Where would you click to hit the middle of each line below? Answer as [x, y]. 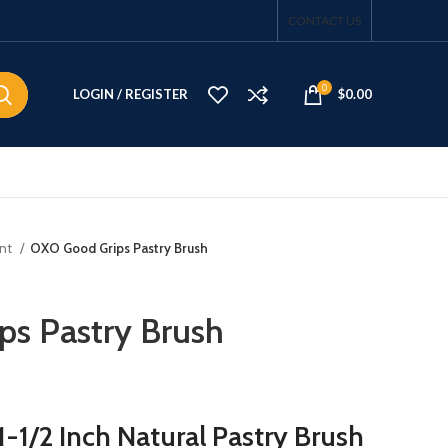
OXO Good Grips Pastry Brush [119, 248]
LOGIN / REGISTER [130, 94]
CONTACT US [324, 20]
